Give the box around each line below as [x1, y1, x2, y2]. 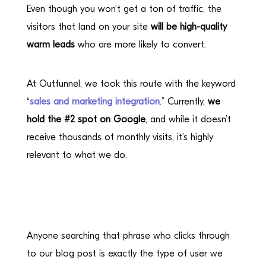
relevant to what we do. [26, 149, 127, 160]
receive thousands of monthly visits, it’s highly [26, 131, 213, 142]
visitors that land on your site [26, 21, 151, 32]
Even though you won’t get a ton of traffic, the [26, 3, 221, 14]
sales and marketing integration [29, 96, 160, 107]
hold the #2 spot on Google [26, 113, 145, 125]
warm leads [26, 39, 75, 50]
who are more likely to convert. [74, 39, 206, 50]
